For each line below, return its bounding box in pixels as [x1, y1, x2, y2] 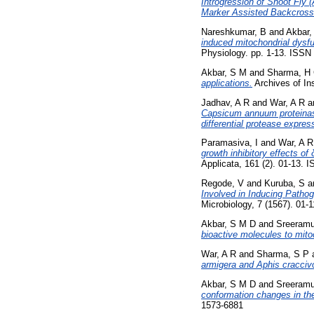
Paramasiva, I [201, 137, 258, 149]
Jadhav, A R [201, 97, 250, 108]
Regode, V [201, 178, 244, 189]
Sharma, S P [257, 248, 309, 259]
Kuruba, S [264, 178, 305, 189]
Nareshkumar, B [201, 26, 266, 37]
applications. [201, 77, 252, 88]
